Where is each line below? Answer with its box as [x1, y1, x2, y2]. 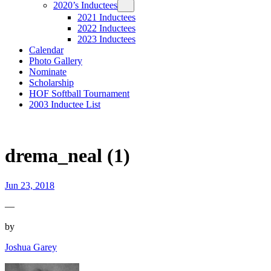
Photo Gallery [29, 56, 82, 66]
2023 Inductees [77, 34, 135, 44]
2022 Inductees [77, 23, 135, 33]
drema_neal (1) [5, 145, 130, 167]
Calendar [29, 45, 64, 55]
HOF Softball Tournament [29, 88, 129, 99]
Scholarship [29, 77, 74, 88]
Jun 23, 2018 [5, 180, 54, 191]
